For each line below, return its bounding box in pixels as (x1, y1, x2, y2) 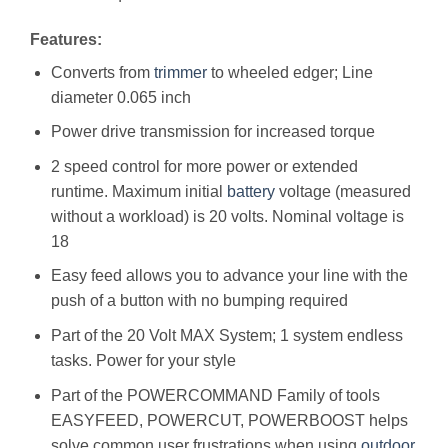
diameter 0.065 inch (50, 88, 191, 106)
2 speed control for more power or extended (50, 157, 358, 175)
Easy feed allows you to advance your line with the (50, 267, 408, 285)
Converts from (50, 63, 154, 81)
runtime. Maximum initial (50, 182, 227, 200)
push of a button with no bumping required (50, 292, 348, 310)
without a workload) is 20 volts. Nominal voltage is (50, 207, 404, 225)
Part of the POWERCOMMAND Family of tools (50, 386, 380, 404)
